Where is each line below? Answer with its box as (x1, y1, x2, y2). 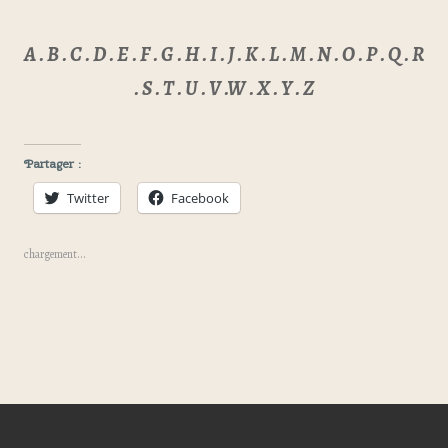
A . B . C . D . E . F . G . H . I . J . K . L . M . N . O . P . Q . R (24, 41, 424, 68)
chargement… (24, 246, 85, 262)
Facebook (171, 189, 229, 207)
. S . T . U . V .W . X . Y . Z (134, 75, 314, 102)
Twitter (67, 189, 109, 207)
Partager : (24, 156, 81, 172)
